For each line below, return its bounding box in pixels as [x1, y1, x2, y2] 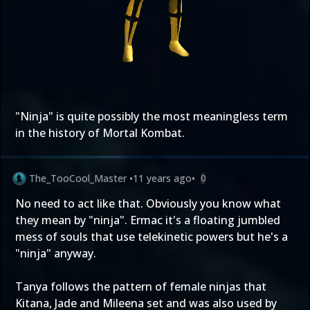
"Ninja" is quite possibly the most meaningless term [15, 109, 288, 124]
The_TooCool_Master [29, 172, 127, 185]
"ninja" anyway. [15, 246, 96, 261]
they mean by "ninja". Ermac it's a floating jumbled [15, 212, 280, 228]
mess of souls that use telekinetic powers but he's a [15, 229, 288, 244]
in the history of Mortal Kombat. [15, 125, 185, 140]
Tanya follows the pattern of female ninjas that [15, 279, 266, 294]
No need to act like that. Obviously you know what [15, 196, 281, 211]
